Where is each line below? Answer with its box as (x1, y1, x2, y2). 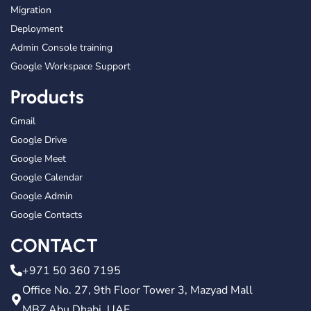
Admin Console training (10, 40, 112, 54)
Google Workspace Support (10, 59, 131, 73)
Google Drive (10, 133, 67, 146)
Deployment (10, 22, 63, 35)
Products (10, 85, 84, 108)
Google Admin (10, 189, 73, 203)
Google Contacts (10, 208, 83, 221)
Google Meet (10, 151, 66, 165)
